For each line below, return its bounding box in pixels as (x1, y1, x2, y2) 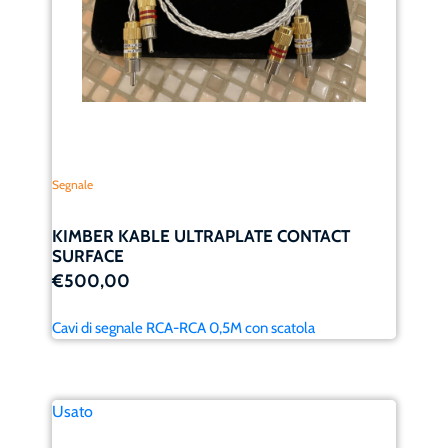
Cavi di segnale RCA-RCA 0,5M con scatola (52, 318, 316, 337)
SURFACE (52, 245, 125, 266)
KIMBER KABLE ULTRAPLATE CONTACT (52, 225, 351, 246)
